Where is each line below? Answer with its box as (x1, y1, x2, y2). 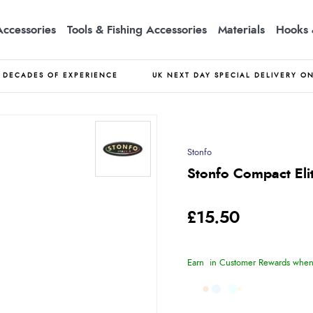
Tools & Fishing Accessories (67, 24, 207, 36)
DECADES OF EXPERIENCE (3, 72, 118, 79)
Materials (218, 24, 265, 36)
